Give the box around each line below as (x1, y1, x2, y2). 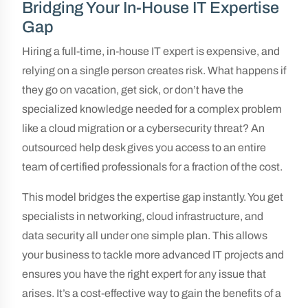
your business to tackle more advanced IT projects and (22, 249, 284, 261)
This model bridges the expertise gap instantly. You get (22, 191, 283, 203)
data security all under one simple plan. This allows (22, 230, 267, 241)
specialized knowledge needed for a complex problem (22, 103, 282, 115)
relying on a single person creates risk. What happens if (22, 65, 286, 76)
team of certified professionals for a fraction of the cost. (22, 161, 283, 173)
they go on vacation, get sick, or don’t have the (22, 84, 243, 96)
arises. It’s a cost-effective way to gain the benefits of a (22, 287, 281, 299)
